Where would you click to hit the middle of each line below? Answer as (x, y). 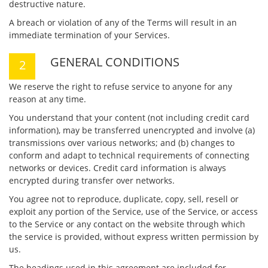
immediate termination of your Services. (89, 35)
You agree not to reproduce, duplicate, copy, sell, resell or (124, 199)
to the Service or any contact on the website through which (127, 224)
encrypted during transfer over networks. (92, 180)
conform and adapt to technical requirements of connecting (129, 155)
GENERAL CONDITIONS (115, 62)
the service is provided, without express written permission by (134, 237)
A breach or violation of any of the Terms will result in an (123, 22)
